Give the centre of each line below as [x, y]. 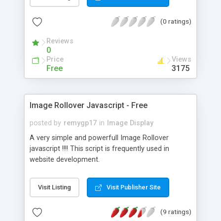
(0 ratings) [176, 21]
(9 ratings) [176, 211]
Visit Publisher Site [134, 187]
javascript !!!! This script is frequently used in [99, 148]
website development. [65, 159]
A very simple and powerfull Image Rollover [99, 138]
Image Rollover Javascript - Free [89, 105]
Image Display [130, 123]
